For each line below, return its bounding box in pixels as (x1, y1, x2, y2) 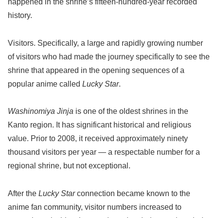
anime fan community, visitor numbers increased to (8, 203, 182, 212)
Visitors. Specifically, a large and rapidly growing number (8, 38, 203, 47)
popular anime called (8, 79, 82, 88)
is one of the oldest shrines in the (73, 107, 188, 116)
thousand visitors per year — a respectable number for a (8, 148, 200, 157)
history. (8, 11, 32, 19)
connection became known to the (75, 189, 190, 198)
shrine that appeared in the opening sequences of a (8, 66, 184, 74)
